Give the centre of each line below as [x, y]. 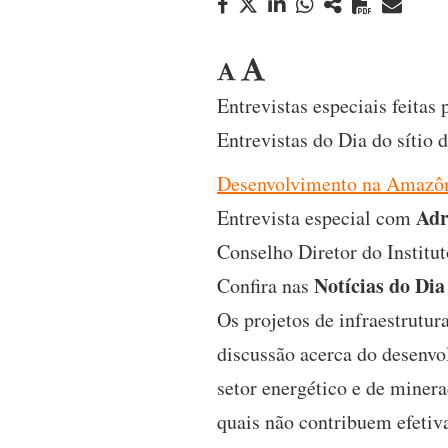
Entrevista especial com [316, 217]
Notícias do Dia [379, 285]
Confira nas [265, 285]
